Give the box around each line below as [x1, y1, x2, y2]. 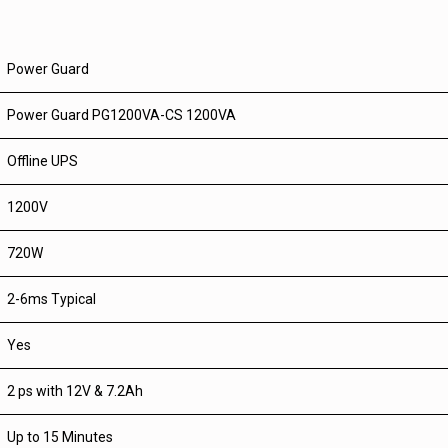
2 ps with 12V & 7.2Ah [7, 383, 143, 399]
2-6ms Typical [7, 291, 96, 307]
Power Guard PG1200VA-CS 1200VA [7, 107, 236, 123]
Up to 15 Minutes [7, 429, 113, 445]
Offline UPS [7, 153, 78, 169]
